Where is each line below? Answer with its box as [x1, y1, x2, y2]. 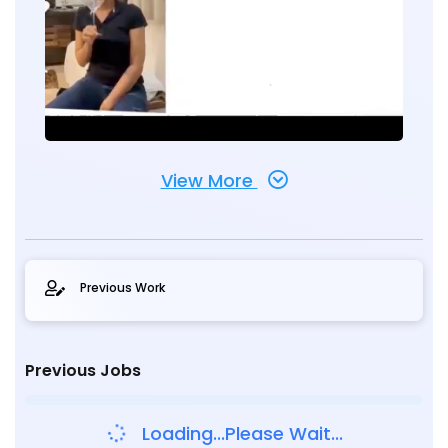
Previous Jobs [25, 359, 141, 383]
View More [160, 168, 258, 194]
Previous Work [80, 279, 165, 297]
